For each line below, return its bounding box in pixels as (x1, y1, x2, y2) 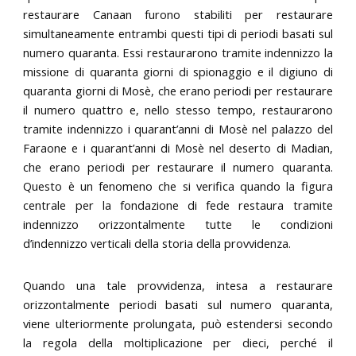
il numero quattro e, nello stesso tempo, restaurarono (23, 101, 333, 118)
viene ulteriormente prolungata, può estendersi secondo (23, 315, 333, 331)
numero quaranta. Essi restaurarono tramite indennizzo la (23, 44, 333, 60)
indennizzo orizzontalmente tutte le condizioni (23, 215, 333, 232)
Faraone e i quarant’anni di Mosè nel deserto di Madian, (23, 139, 333, 156)
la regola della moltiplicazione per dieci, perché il (23, 334, 333, 350)
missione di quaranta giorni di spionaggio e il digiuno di (23, 63, 333, 79)
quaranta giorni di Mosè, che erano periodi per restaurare (23, 82, 333, 99)
